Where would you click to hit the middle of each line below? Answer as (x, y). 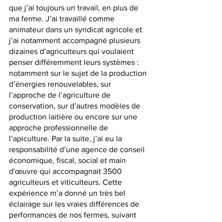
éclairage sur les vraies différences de (75, 204)
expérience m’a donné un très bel (68, 193)
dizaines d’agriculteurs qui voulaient (72, 52)
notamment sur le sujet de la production (79, 73)
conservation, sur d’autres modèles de (76, 106)
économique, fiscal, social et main (68, 161)
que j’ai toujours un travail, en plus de (75, 8)
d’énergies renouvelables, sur (61, 84)
